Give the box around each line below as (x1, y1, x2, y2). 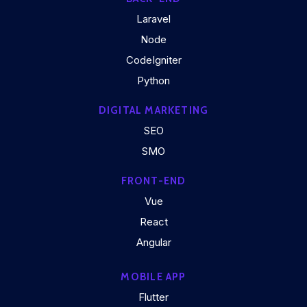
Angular (136, 236, 171, 249)
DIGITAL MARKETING (98, 104, 209, 116)
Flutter (138, 291, 169, 304)
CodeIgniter (125, 53, 182, 66)
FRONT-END (121, 175, 186, 187)
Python (137, 74, 170, 87)
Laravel (136, 12, 171, 25)
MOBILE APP (121, 271, 186, 283)
